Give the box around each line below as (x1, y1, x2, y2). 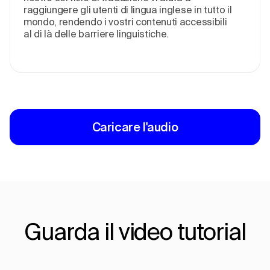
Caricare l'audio (92, 120, 178, 134)
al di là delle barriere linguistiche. (24, 28, 169, 39)
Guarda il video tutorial (24, 218, 246, 244)
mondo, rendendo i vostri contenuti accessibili (24, 16, 227, 27)
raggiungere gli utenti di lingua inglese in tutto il (24, 4, 232, 15)
